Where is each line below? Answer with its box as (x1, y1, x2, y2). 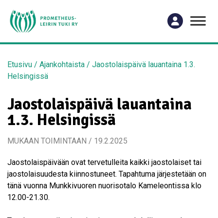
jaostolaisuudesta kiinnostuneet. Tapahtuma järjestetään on (7, 169, 206, 179)
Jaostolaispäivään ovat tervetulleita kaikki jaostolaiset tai (7, 157, 201, 167)
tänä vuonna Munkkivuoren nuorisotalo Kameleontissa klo (7, 181, 201, 190)
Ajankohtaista (39, 59, 85, 69)
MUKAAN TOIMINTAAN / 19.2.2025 (7, 136, 127, 145)
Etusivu (7, 59, 32, 69)
